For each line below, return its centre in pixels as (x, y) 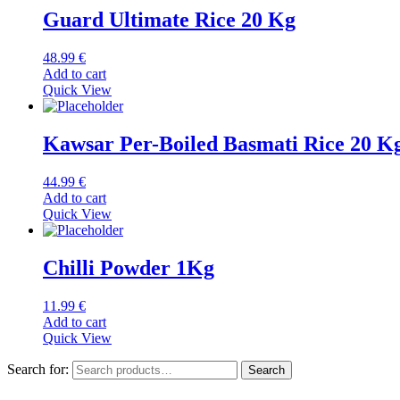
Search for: (38, 369)
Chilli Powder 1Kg (129, 267)
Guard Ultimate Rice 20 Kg (169, 20)
